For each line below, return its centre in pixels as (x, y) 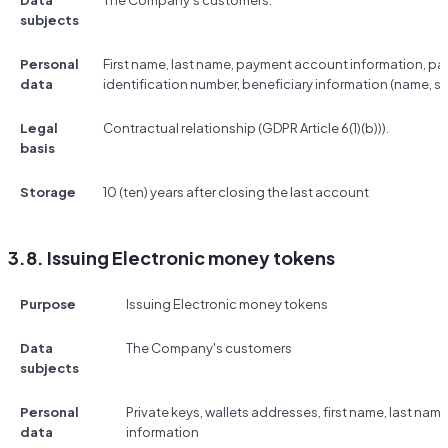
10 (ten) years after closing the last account (236, 192)
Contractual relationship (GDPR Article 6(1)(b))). (246, 128)
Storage (48, 192)
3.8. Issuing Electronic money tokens (171, 258)
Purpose (48, 304)
